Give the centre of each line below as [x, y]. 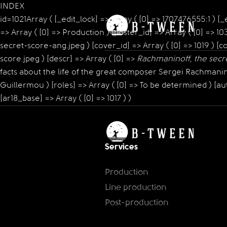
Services [121, 147]
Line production [136, 188]
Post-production [137, 203]
